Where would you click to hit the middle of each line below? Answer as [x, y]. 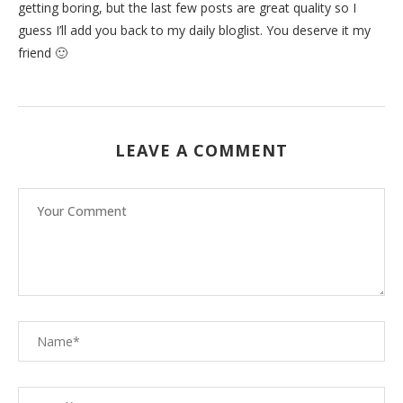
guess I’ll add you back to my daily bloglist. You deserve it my [194, 30]
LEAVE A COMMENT [201, 150]
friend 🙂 [43, 52]
